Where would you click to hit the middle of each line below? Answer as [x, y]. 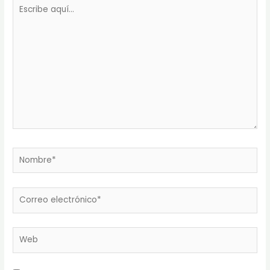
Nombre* [31, 154]
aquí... [24, 17]
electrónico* [38, 210]
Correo [27, 195]
